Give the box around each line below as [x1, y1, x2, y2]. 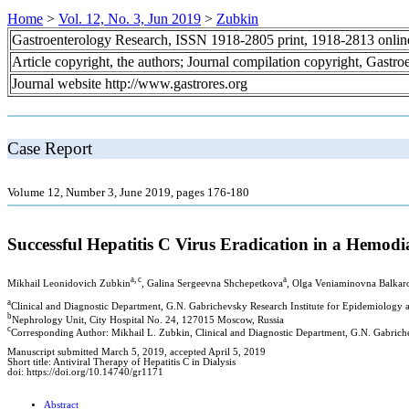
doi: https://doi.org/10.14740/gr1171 [7, 367, 163, 378]
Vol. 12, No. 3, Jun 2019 [58, 10, 201, 26]
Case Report [7, 138, 92, 158]
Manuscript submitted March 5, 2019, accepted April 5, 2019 [7, 347, 266, 358]
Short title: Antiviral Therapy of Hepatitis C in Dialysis [7, 357, 236, 368]
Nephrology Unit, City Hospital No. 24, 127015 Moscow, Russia [12, 314, 284, 325]
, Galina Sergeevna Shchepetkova [142, 278, 283, 288]
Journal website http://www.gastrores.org [12, 75, 247, 91]
